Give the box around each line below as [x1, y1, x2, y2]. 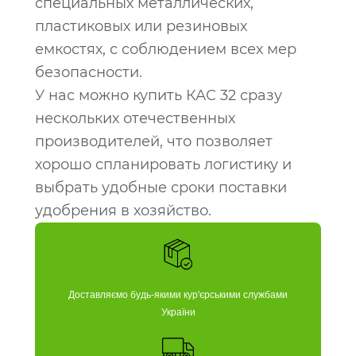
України [161, 307, 195, 318]
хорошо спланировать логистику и [35, 156, 292, 173]
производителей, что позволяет [35, 133, 273, 150]
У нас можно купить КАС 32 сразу [35, 87, 282, 104]
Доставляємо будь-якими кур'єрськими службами [68, 289, 288, 300]
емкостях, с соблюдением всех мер [35, 41, 296, 58]
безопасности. [35, 64, 142, 81]
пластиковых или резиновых [35, 17, 247, 35]
